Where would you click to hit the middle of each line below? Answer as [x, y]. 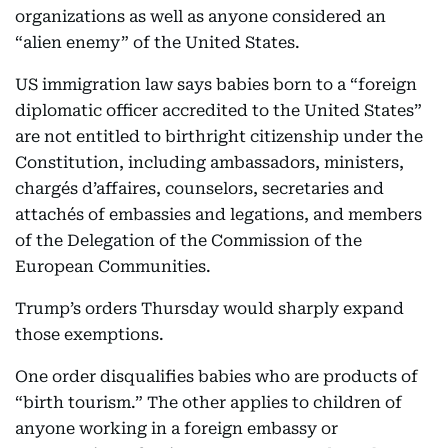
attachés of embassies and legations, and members [218, 214]
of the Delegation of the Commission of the [188, 240]
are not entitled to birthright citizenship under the [219, 136]
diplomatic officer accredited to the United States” [218, 110]
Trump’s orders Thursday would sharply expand [209, 308]
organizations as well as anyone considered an [200, 16]
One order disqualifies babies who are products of [216, 376]
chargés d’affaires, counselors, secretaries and [199, 188]
